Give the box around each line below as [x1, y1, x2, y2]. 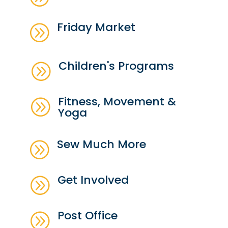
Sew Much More [57, 136, 147, 153]
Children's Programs [59, 58, 175, 74]
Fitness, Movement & [58, 94, 177, 110]
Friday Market [57, 19, 136, 36]
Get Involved [58, 172, 129, 188]
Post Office [58, 208, 118, 224]
